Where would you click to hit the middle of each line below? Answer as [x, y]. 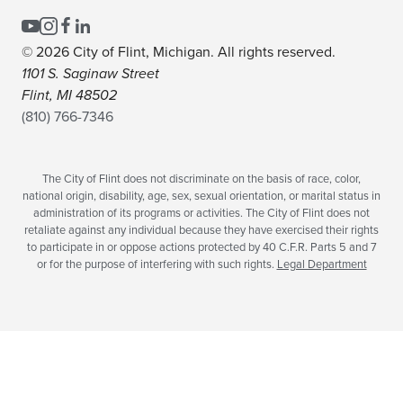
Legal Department [322, 265]
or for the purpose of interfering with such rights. [157, 265]
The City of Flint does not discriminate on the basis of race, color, [201, 179]
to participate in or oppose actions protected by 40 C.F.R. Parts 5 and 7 [201, 248]
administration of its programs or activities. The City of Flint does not [201, 214]
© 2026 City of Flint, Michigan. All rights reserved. [179, 53]
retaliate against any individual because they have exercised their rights [201, 231]
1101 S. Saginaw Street [90, 74]
